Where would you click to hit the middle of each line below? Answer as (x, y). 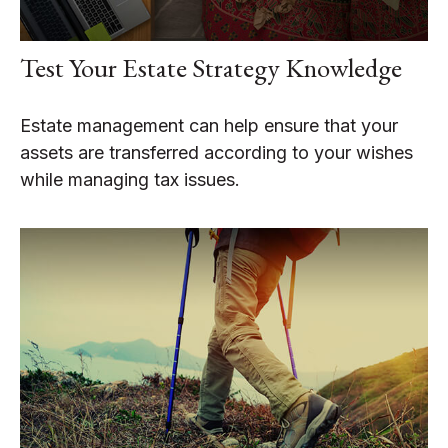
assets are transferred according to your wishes (216, 153)
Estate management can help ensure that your (209, 126)
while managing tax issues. (130, 180)
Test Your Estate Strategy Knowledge (211, 68)
